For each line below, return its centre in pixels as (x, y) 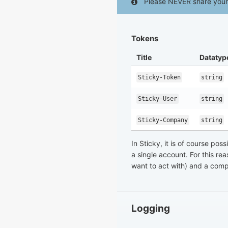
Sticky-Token (159, 77)
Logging (151, 209)
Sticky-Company (163, 120)
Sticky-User (158, 98)
